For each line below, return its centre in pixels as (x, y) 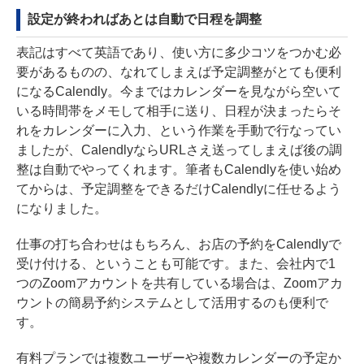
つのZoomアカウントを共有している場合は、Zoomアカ (180, 283)
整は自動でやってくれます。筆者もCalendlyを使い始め (179, 169)
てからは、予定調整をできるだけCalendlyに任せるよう (179, 188)
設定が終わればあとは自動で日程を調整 (145, 19)
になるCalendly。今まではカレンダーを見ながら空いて (179, 91)
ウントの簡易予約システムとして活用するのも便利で (172, 302)
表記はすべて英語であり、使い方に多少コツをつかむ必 (179, 52)
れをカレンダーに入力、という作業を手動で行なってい (179, 130)
